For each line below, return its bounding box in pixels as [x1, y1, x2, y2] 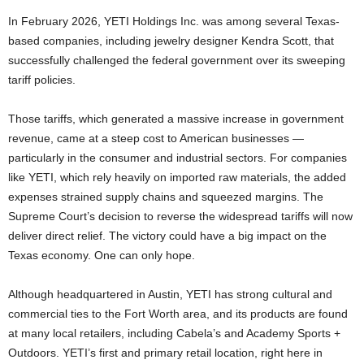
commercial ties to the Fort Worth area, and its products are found [8, 306, 348, 320]
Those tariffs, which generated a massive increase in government [8, 111, 344, 125]
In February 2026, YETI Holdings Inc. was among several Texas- [8, 14, 340, 28]
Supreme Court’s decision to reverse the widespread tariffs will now [8, 209, 353, 223]
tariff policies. [8, 72, 76, 86]
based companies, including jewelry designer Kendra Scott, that [8, 33, 334, 47]
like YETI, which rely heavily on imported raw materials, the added [8, 170, 346, 184]
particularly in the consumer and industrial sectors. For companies [8, 150, 347, 164]
